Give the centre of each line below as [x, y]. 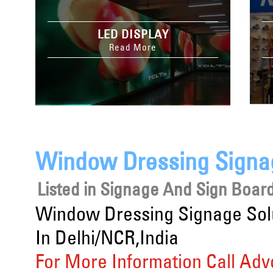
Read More [133, 47]
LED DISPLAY [133, 34]
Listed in [69, 189]
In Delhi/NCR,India [107, 237]
